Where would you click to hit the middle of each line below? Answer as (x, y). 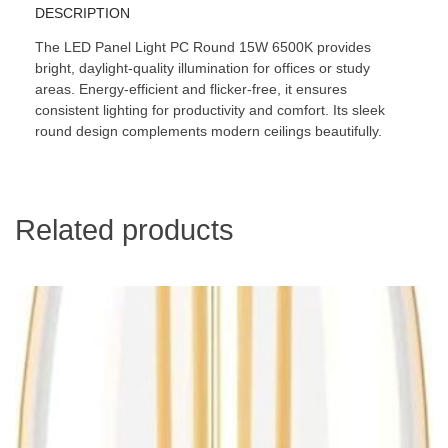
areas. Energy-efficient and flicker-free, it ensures (191, 89)
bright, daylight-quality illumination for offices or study (202, 68)
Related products (124, 230)
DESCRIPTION (82, 13)
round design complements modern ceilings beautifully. (208, 131)
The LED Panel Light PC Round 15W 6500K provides (203, 47)
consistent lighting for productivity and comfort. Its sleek (210, 110)
